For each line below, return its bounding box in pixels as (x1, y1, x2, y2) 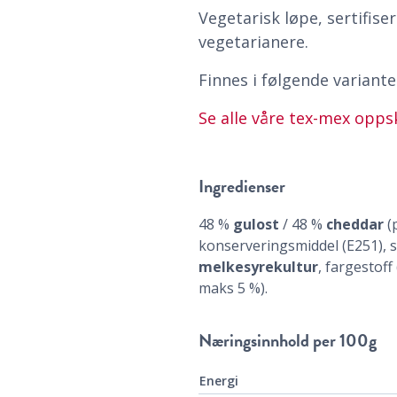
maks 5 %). (198, 278, 268, 299)
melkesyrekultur (198, 257, 318, 277)
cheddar (326, 214, 384, 235)
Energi (199, 372, 238, 390)
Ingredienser (198, 173, 285, 200)
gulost (233, 214, 279, 235)
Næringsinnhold (198, 327, 309, 354)
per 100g (313, 327, 377, 354)
